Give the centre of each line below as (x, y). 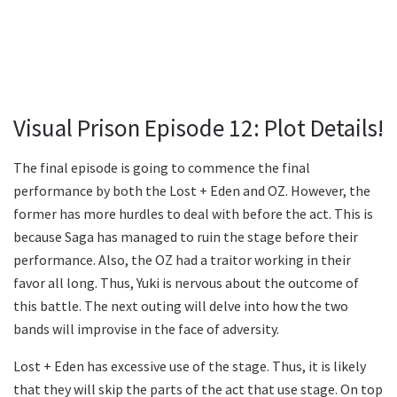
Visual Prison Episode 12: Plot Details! (198, 128)
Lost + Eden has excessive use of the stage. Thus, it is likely (190, 366)
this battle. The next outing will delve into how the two (181, 306)
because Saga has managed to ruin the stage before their (186, 237)
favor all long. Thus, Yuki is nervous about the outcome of (186, 283)
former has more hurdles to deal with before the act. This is (193, 214)
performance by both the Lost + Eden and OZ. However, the (192, 191)
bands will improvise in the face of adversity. (146, 329)
